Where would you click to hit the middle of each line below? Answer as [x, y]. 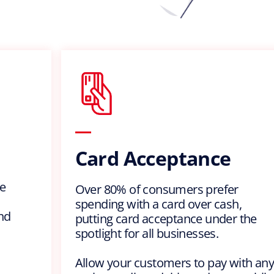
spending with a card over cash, [158, 204]
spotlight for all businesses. [147, 234]
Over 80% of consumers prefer [157, 190]
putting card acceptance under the [166, 219]
